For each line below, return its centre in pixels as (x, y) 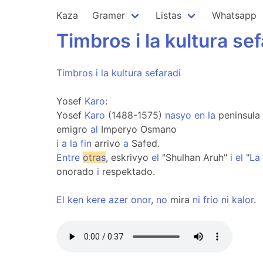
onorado (77, 171)
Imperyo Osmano (137, 129)
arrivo (107, 143)
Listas (168, 15)
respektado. (127, 171)
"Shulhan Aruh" (195, 157)
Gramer (109, 15)
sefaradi (163, 73)
